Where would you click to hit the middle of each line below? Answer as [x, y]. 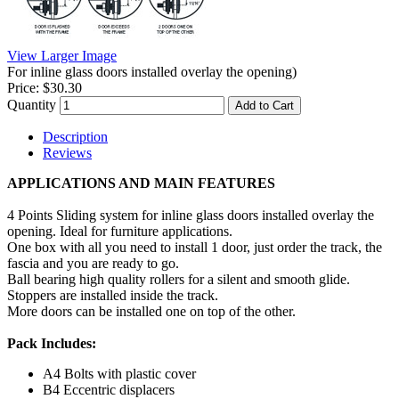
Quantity [32, 104]
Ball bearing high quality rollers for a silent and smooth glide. [179, 279]
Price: [23, 87]
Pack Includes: [52, 343]
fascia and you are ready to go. [93, 263]
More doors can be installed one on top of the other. [151, 311]
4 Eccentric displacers [114, 389]
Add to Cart [265, 105]
